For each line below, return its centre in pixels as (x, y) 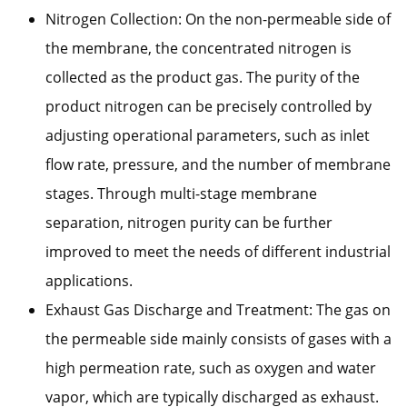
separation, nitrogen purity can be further (189, 223)
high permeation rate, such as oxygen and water (211, 368)
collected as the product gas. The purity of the (203, 78)
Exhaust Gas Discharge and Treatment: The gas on (218, 310)
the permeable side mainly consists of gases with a (218, 339)
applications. (89, 281)
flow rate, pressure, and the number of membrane (218, 165)
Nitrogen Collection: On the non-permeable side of (218, 20)
